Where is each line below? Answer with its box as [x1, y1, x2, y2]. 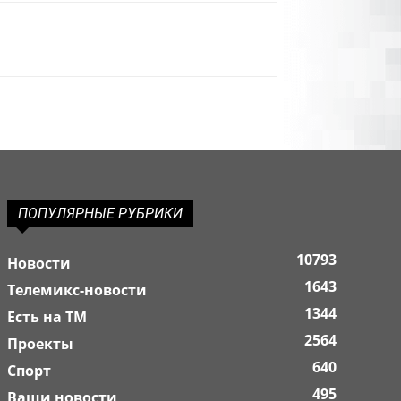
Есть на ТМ [7, 307, 87, 327]
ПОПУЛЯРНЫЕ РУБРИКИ [18, 205, 183, 222]
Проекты [7, 334, 73, 354]
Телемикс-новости [7, 280, 147, 300]
